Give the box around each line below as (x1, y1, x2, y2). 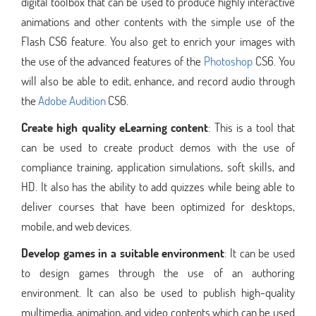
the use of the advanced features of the (21, 52, 204, 69)
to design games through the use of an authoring (21, 264, 295, 281)
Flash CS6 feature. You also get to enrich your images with (21, 32, 295, 49)
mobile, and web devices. (21, 217, 132, 234)
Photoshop (203, 52, 253, 69)
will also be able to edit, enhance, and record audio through (21, 72, 295, 89)
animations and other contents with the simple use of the (21, 13, 295, 30)
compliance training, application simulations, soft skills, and (21, 158, 295, 175)
